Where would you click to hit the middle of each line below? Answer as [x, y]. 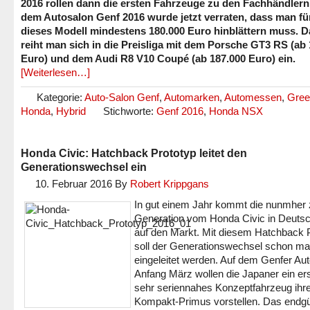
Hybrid [71, 111]
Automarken [192, 97]
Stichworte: [130, 111]
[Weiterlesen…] [55, 72]
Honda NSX [236, 111]
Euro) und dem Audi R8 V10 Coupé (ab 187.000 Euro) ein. [158, 58]
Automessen [253, 97]
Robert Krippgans [170, 184]
